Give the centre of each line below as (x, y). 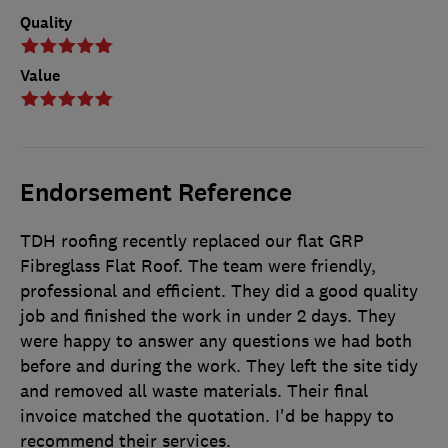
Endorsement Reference (156, 193)
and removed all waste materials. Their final (194, 391)
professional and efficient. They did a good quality (219, 291)
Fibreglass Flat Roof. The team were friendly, (198, 266)
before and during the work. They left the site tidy (219, 366)
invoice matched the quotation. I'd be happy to (207, 416)
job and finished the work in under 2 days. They (208, 316)
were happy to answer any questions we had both (216, 341)
